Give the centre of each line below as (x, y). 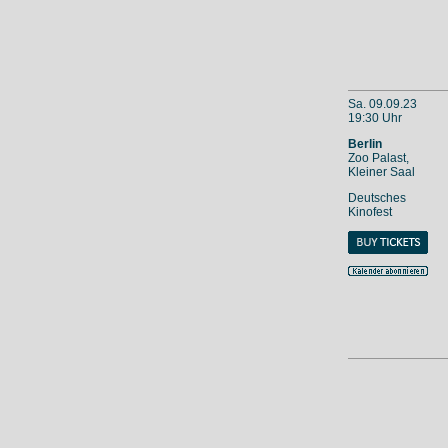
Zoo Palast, (378, 158)
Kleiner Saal (381, 172)
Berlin (364, 144)
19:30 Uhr (374, 118)
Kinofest (369, 212)
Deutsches (376, 198)
